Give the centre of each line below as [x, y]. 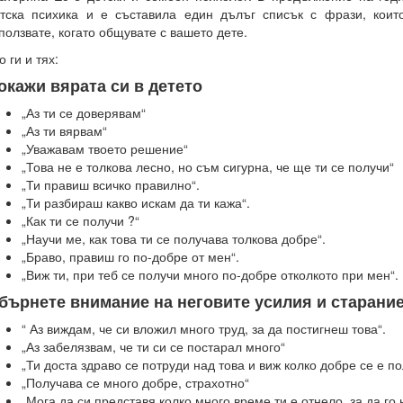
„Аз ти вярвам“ [64, 130]
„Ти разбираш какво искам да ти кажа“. [136, 202]
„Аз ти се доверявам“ [84, 112]
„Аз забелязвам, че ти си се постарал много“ [153, 346]
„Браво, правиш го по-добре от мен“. [130, 256]
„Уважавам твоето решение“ [105, 148]
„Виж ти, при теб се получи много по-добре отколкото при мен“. [210, 274]
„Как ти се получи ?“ [81, 220]
